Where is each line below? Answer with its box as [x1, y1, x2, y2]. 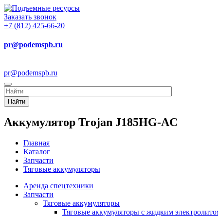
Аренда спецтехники [23, 182, 93, 190]
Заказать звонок [4, 13, 56, 21]
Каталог [23, 147, 50, 156]
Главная [23, 139, 50, 147]
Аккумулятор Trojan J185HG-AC [4, 116, 178, 129]
